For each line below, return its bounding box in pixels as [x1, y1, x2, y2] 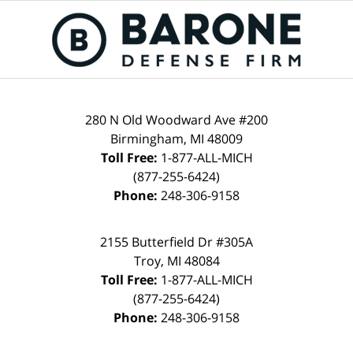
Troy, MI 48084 [133, 252, 220, 270]
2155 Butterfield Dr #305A [100, 233, 253, 251]
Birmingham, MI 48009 [110, 130, 243, 148]
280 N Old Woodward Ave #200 [85, 111, 268, 129]
